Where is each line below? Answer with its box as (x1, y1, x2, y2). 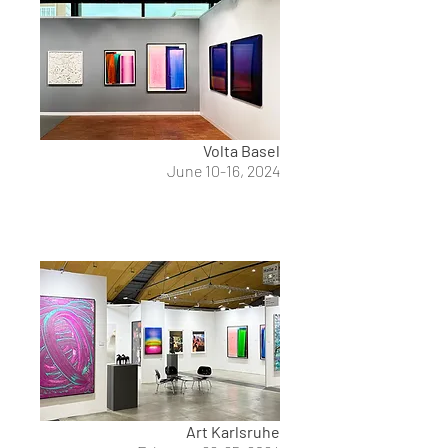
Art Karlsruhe (186, 422, 280, 441)
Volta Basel (203, 141, 280, 160)
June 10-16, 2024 (167, 161, 280, 180)
